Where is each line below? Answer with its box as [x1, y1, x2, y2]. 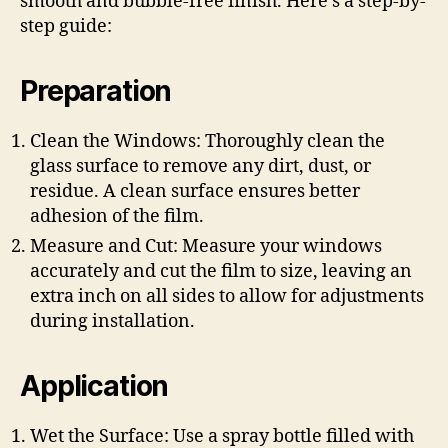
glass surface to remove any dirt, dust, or [30, 154, 371, 178]
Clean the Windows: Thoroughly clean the [30, 129, 385, 153]
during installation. [30, 309, 195, 333]
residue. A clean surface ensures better [30, 179, 360, 203]
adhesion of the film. [30, 204, 204, 228]
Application [20, 368, 169, 403]
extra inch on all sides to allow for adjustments [30, 284, 424, 308]
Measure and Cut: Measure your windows [30, 234, 382, 258]
